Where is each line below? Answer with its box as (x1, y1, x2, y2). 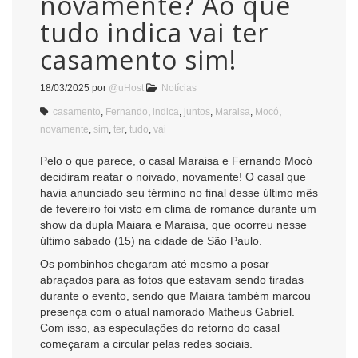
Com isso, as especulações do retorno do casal (40, 321, 280, 335)
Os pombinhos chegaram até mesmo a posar (40, 257, 269, 271)
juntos (184, 105, 210, 117)
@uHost (109, 82, 144, 93)
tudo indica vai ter (40, 14, 268, 50)
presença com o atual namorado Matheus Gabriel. (40, 305, 295, 319)
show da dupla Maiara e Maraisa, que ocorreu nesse (40, 217, 307, 231)
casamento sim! (40, 42, 237, 77)
